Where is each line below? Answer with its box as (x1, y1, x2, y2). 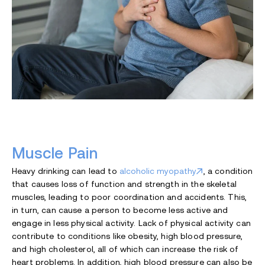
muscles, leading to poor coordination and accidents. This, (12, 192, 247, 202)
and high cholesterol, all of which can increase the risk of (12, 244, 239, 254)
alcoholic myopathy (119, 166, 196, 176)
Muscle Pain (12, 144, 98, 161)
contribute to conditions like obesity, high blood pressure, (12, 231, 243, 241)
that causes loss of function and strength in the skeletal (12, 179, 237, 189)
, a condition (203, 166, 253, 176)
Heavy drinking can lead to (12, 166, 119, 176)
